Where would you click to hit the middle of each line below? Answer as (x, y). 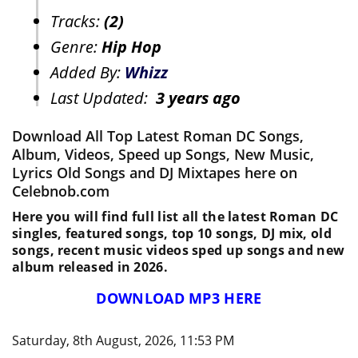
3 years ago (198, 98)
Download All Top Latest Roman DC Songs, (158, 136)
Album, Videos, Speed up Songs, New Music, (163, 155)
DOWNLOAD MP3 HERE (179, 298)
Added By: (88, 73)
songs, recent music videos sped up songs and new (179, 251)
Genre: (76, 47)
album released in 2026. (90, 267)
